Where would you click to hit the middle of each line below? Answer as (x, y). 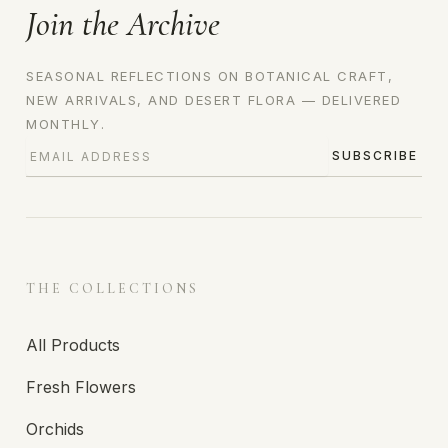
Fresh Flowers (81, 387)
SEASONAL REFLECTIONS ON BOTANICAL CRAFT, (209, 76)
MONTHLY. (65, 124)
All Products (73, 345)
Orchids (55, 429)
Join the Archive (123, 25)
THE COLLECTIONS (112, 289)
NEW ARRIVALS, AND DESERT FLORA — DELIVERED (213, 100)
